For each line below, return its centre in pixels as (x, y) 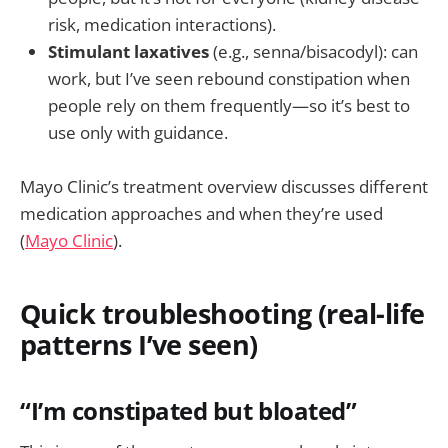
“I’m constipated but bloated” (188, 410)
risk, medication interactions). (162, 25)
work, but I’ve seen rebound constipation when (229, 79)
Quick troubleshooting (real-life (222, 313)
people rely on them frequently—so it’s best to (229, 106)
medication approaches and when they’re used (201, 214)
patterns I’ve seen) (139, 344)
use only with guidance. (138, 133)
